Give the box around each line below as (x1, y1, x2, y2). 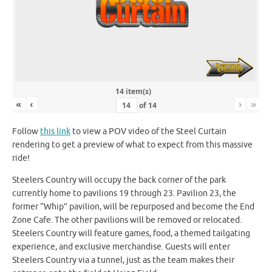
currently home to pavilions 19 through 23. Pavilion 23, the (12, 188, 236, 199)
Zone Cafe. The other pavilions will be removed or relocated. (12, 214, 242, 225)
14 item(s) (115, 86, 151, 97)
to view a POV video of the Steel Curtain (70, 126, 226, 137)
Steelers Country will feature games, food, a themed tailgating (12, 228, 250, 239)
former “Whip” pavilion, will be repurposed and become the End (12, 201, 254, 212)
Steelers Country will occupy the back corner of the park (12, 174, 226, 185)
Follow (12, 126, 40, 137)
